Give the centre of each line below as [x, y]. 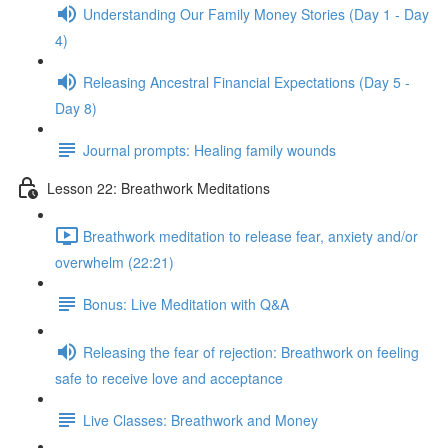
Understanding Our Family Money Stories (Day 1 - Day [256, 13]
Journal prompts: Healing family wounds [209, 149]
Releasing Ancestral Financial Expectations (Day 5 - [246, 81]
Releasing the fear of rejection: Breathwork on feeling [251, 351]
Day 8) [76, 108]
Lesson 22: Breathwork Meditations [158, 187]
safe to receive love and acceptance [169, 378]
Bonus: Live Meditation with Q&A [186, 303]
